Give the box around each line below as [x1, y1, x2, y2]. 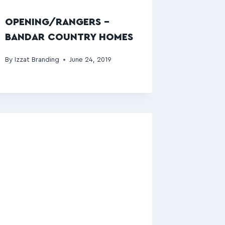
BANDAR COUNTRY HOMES [5, 32, 134, 42]
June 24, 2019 [69, 56, 111, 63]
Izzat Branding [14, 56, 59, 63]
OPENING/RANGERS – [5, 17, 110, 27]
